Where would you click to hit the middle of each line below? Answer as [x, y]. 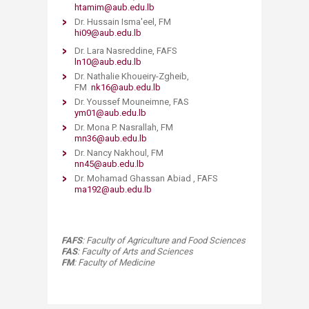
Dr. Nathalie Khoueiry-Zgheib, [132, 76]
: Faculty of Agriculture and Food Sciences [164, 240]
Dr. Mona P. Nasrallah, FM [124, 127]
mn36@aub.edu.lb [111, 138]
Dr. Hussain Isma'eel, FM [123, 21]
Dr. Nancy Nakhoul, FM [119, 152]
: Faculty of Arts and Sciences [135, 251]
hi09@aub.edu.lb [108, 32]
